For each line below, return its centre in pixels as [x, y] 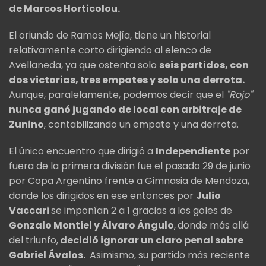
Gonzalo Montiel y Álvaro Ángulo [91, 226]
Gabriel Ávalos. [48, 255]
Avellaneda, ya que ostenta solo [84, 65]
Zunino [26, 125]
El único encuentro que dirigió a [82, 151]
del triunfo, [34, 240]
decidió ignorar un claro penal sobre [151, 240]
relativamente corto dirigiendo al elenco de [110, 50]
